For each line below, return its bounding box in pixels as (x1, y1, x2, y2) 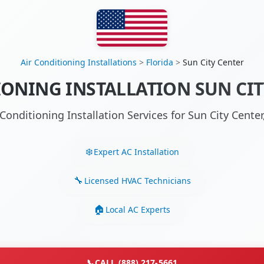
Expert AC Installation (93, 146, 179, 157)
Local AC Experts (105, 203, 170, 215)
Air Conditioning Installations (20, 57, 137, 68)
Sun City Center (182, 57, 244, 68)
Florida (146, 57, 173, 68)
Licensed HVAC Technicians (84, 174, 191, 186)
